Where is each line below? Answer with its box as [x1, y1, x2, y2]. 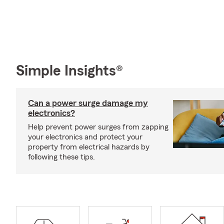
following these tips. [28, 152, 95, 161]
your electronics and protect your [28, 132, 142, 141]
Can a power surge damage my [28, 98, 148, 107]
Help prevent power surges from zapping [28, 122, 168, 131]
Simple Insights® [16, 63, 123, 78]
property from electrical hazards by [28, 142, 149, 151]
